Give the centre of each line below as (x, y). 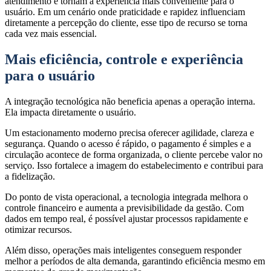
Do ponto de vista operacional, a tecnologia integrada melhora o (126, 197)
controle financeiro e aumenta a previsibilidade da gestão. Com (124, 208)
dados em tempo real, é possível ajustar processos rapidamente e (126, 219)
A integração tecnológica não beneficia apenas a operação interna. (130, 102)
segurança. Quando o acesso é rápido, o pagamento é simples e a (128, 144)
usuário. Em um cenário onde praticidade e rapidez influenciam (125, 12)
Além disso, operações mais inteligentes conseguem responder (123, 250)
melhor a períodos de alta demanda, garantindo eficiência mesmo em (135, 261)
